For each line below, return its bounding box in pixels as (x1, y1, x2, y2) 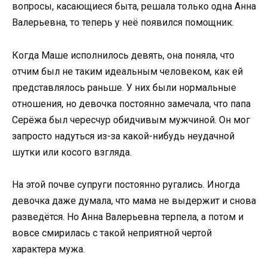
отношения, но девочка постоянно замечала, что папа (12, 98, 251, 109)
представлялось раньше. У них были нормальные (12, 81, 236, 93)
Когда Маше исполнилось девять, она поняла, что (12, 49, 234, 61)
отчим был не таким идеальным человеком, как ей (12, 65, 243, 77)
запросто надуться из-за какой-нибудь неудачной (12, 130, 234, 142)
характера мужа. (12, 243, 85, 255)
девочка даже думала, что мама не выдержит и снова (12, 194, 256, 206)
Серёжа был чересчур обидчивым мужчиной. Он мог (12, 114, 250, 126)
